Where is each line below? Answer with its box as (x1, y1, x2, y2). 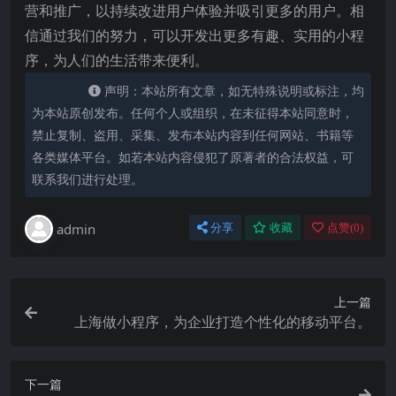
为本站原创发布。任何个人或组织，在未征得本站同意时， (32, 104, 354, 121)
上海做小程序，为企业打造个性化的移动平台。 (74, 312, 371, 331)
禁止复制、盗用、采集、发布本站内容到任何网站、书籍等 (32, 126, 354, 143)
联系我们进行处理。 (32, 171, 143, 187)
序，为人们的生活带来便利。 (25, 50, 209, 70)
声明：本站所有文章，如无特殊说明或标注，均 (104, 82, 364, 99)
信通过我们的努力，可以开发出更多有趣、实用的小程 (25, 26, 364, 45)
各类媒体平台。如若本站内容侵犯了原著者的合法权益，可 (32, 148, 354, 165)
